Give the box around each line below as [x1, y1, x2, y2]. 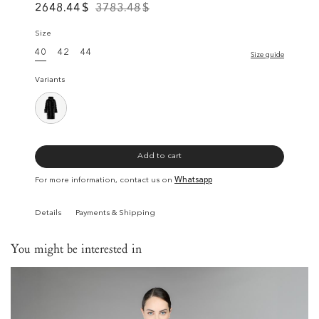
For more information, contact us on [34, 177, 174, 185]
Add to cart [137, 152, 182, 161]
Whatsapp [174, 177, 212, 185]
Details [34, 209, 61, 218]
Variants [34, 76, 65, 85]
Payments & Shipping [75, 209, 155, 218]
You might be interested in [11, 240, 142, 258]
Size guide [251, 51, 285, 59]
